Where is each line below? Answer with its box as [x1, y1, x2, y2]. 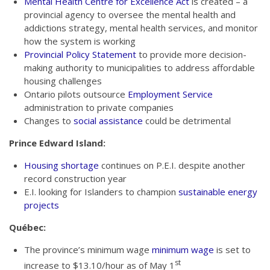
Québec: [9, 221, 46, 233]
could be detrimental [143, 115, 231, 127]
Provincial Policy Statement [24, 48, 136, 60]
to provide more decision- [136, 48, 246, 60]
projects [24, 199, 59, 211]
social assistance [74, 115, 143, 127]
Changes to [24, 115, 74, 127]
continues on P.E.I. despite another [99, 159, 245, 171]
